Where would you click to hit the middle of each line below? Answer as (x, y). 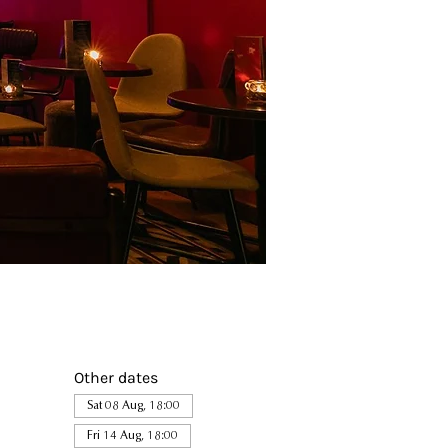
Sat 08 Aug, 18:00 (133, 406)
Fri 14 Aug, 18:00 (132, 436)
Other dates (115, 377)
